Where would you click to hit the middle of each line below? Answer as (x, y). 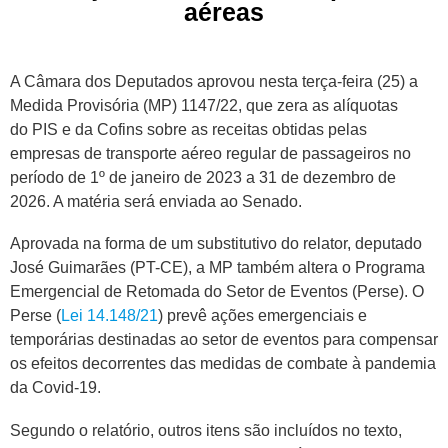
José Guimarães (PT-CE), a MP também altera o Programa (217, 268)
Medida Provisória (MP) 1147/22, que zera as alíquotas (204, 105)
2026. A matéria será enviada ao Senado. (156, 201)
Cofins (120, 129)
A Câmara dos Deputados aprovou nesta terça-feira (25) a (214, 81)
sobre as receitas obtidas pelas (255, 129)
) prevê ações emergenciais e (262, 316)
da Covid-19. (55, 388)
